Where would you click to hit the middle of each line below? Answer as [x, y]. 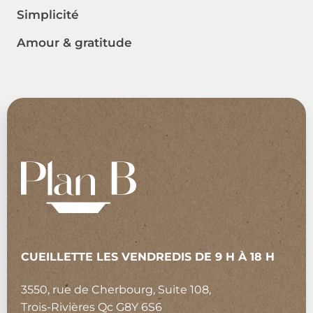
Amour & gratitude [74, 42]
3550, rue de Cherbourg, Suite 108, [116, 290]
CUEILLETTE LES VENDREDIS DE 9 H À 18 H [148, 256]
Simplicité [48, 14]
